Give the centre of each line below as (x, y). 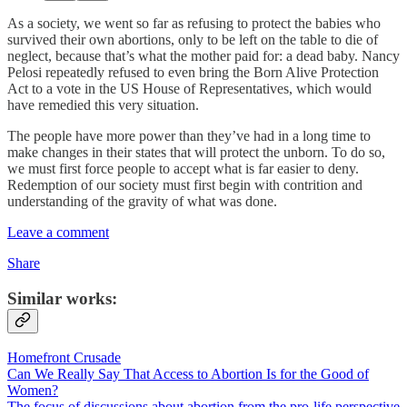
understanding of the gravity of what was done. (142, 201)
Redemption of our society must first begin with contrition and (185, 184)
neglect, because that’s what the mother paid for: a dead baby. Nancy (203, 55)
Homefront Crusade (64, 358)
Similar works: (62, 298)
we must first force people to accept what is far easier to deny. (183, 168)
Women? (33, 391)
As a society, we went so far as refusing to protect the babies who (194, 23)
